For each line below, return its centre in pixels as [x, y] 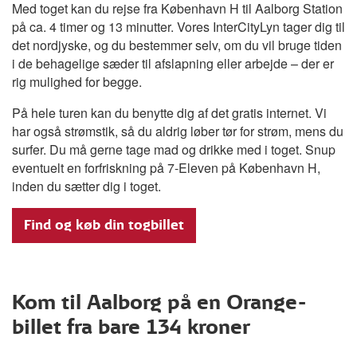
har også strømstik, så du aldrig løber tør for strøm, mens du [178, 131]
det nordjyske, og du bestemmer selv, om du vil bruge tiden [177, 45]
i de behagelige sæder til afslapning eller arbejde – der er [173, 63]
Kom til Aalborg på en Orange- [159, 302]
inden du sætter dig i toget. [86, 186]
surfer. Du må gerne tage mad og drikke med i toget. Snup [174, 149]
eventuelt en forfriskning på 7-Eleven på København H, [166, 167]
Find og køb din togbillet [104, 225]
